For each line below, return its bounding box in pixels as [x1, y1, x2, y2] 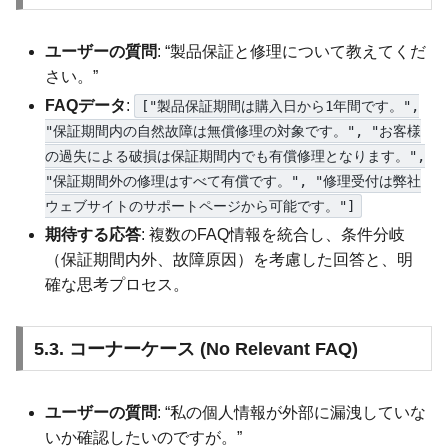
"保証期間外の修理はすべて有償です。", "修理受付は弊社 [45, 172, 422, 189]
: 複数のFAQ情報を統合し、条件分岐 [141, 225, 406, 243]
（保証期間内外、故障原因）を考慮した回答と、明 [45, 250, 414, 268]
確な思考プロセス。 [45, 275, 190, 293]
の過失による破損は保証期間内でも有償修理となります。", [45, 147, 426, 164]
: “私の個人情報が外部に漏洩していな [157, 404, 427, 422]
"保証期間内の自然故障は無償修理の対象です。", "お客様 [45, 122, 422, 139]
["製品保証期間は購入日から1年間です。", [140, 97, 419, 114]
